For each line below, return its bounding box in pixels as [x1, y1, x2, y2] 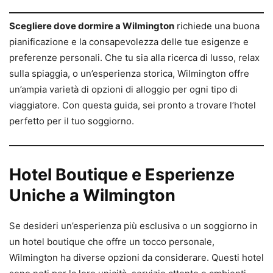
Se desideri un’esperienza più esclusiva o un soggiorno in [9, 219, 258, 232]
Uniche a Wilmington [9, 185, 175, 205]
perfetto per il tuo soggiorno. [9, 115, 134, 127]
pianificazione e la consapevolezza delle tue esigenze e [9, 35, 249, 48]
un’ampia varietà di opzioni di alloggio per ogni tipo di [9, 83, 238, 95]
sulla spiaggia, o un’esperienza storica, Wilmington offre [9, 67, 249, 79]
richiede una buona [174, 19, 260, 32]
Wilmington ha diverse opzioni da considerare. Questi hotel [9, 251, 264, 263]
